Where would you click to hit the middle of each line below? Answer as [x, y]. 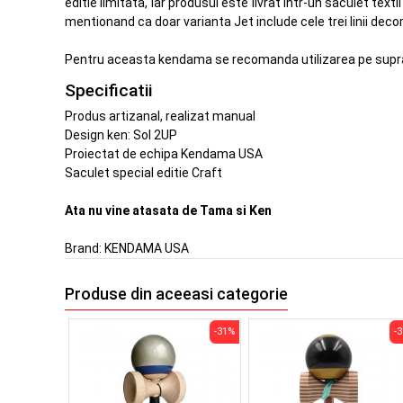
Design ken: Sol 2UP [121, 135]
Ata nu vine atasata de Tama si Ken [168, 211]
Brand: [85, 249]
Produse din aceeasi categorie [176, 294]
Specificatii [108, 90]
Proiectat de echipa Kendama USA [164, 154]
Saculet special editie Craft [143, 173]
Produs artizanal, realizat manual [160, 116]
